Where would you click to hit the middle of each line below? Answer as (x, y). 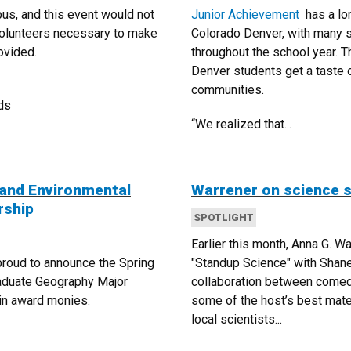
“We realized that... (241, 124)
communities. (228, 90)
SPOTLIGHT (224, 217)
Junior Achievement (247, 14)
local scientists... (237, 319)
